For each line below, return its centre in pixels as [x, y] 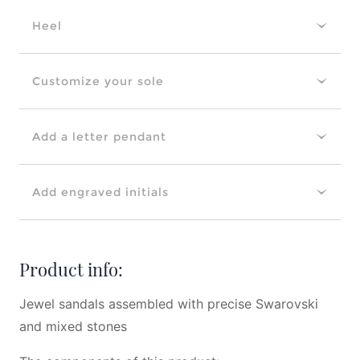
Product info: [71, 269]
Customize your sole [98, 81]
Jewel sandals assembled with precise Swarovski [169, 304]
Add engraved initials [100, 192]
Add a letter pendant [99, 137]
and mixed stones [73, 326]
